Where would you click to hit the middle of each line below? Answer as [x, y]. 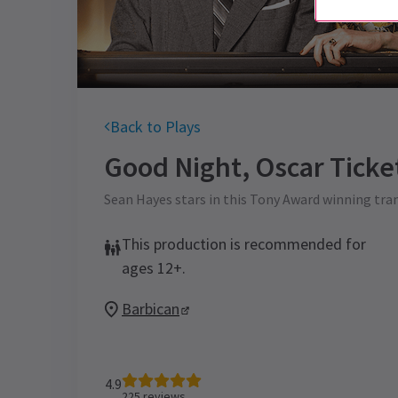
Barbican [151, 309]
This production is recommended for [244, 244]
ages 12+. [154, 268]
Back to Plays [155, 127]
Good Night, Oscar [214, 167]
